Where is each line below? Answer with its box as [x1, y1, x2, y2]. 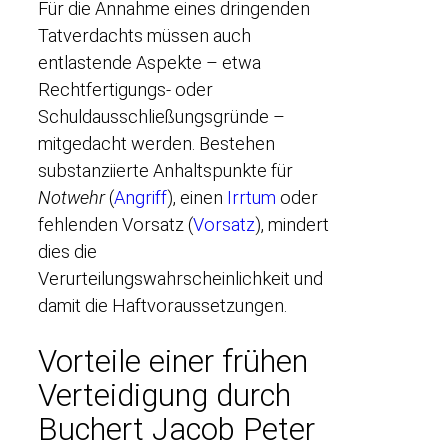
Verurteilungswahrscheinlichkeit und [38, 268, 323, 290]
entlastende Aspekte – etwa [38, 52, 261, 74]
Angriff [114, 187, 167, 209]
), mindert [255, 214, 329, 236]
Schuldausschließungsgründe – [38, 106, 285, 128]
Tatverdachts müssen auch [38, 25, 251, 47]
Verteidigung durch [38, 377, 291, 415]
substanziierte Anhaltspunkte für [38, 160, 293, 182]
